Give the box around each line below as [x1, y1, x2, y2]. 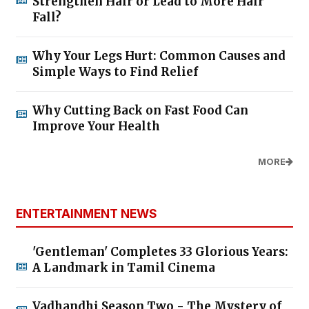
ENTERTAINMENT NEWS [16, 206, 157, 221]
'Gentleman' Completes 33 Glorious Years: [32, 243, 288, 259]
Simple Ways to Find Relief [32, 63, 198, 79]
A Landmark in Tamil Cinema [32, 259, 215, 275]
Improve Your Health [32, 118, 160, 134]
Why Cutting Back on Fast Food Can [32, 102, 248, 118]
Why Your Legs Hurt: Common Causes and [32, 48, 286, 63]
